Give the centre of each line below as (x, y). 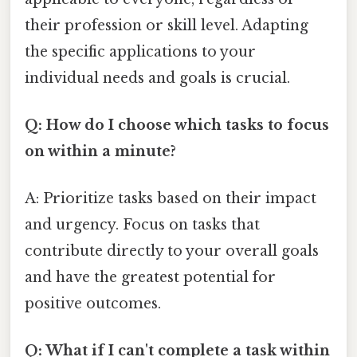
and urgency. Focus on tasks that (142, 225)
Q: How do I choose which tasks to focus (177, 125)
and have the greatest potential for (150, 278)
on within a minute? (100, 151)
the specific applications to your (140, 51)
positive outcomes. (93, 304)
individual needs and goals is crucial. (157, 78)
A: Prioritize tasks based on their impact (171, 199)
